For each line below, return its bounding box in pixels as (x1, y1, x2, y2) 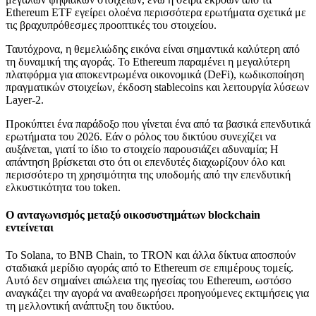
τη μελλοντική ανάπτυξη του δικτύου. (6, 300, 174, 312)
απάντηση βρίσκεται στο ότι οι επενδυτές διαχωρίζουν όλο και (6, 155, 285, 168)
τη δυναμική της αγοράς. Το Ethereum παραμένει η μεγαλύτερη (6, 55, 290, 68)
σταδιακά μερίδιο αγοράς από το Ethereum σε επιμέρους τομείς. (6, 262, 293, 274)
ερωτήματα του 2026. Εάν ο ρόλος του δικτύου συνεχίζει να (6, 130, 276, 142)
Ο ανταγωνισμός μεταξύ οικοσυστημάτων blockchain (6, 209, 260, 221)
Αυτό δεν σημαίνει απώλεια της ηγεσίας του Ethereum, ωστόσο (6, 274, 291, 287)
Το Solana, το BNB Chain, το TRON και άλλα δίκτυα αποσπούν (6, 249, 296, 262)
